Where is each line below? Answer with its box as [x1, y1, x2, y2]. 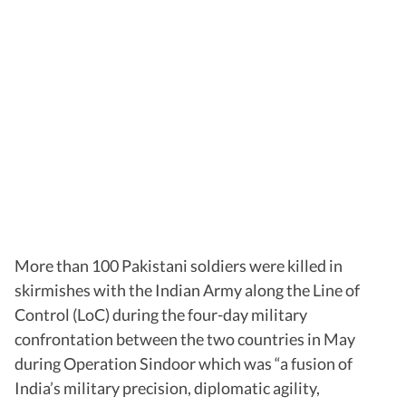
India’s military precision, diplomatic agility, [14, 378, 320, 399]
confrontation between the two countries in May [14, 329, 355, 350]
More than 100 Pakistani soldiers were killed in [14, 256, 343, 276]
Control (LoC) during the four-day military [14, 304, 307, 325]
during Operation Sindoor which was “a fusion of [14, 353, 353, 374]
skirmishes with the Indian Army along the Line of [14, 280, 360, 301]
